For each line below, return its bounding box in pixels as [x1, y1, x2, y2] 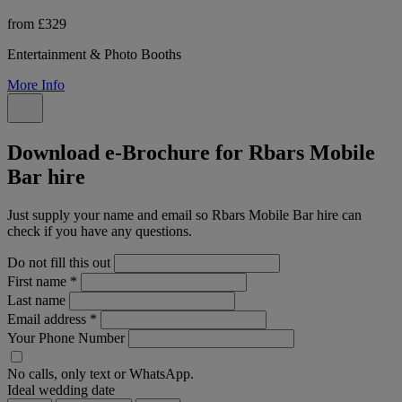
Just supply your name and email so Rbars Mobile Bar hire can [7, 207, 362, 223]
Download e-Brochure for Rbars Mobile [7, 141, 375, 165]
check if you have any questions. [7, 223, 192, 240]
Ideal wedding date [7, 382, 115, 398]
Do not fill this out [7, 255, 110, 271]
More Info [7, 77, 65, 93]
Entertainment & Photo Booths [7, 47, 181, 63]
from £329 [7, 16, 66, 32]
